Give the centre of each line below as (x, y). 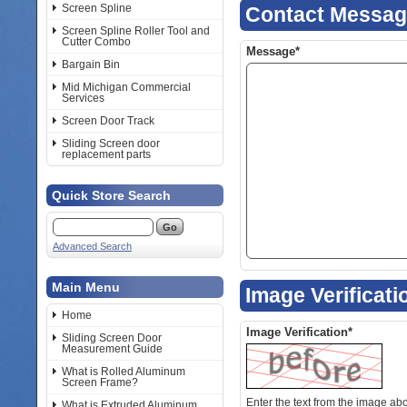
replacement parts (106, 154)
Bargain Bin (91, 65)
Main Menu (86, 287)
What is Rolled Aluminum (124, 372)
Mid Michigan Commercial (126, 87)
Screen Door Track (108, 121)
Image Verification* (299, 332)
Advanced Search (92, 246)
